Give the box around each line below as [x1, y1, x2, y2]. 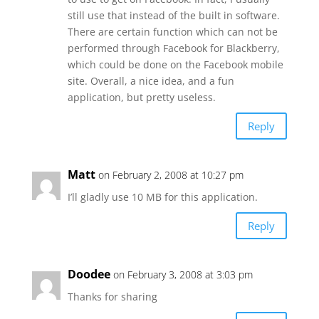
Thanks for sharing [67, 290, 157, 303]
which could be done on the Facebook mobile [67, 58, 283, 71]
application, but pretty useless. [67, 90, 216, 104]
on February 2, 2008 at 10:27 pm [98, 168, 244, 182]
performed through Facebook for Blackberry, [67, 41, 280, 55]
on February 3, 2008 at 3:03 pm [113, 268, 253, 281]
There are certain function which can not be [67, 25, 278, 38]
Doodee [67, 266, 110, 282]
